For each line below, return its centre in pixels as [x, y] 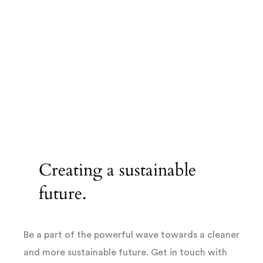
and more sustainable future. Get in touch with [125, 252]
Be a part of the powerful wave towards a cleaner [131, 235]
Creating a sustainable [117, 170]
